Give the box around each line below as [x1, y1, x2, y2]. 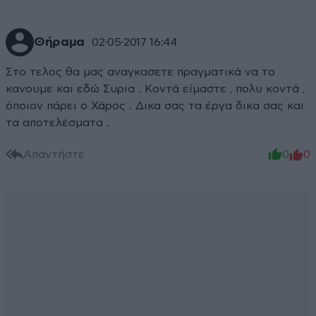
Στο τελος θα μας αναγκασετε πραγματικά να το [6, 66, 275, 78]
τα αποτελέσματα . [6, 117, 109, 129]
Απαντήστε [23, 148, 85, 160]
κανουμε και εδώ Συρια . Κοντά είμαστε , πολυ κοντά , [6, 83, 305, 95]
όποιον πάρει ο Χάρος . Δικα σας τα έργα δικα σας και [6, 100, 304, 112]
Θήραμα [34, 36, 85, 49]
